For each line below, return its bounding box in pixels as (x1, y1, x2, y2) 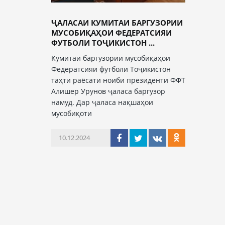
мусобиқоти (51, 108, 92, 118)
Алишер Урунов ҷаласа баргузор (51, 86, 165, 96)
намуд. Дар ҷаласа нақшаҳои (51, 97, 153, 107)
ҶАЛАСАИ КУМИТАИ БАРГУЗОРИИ (51, 18, 183, 28)
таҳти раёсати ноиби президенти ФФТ (51, 75, 185, 85)
